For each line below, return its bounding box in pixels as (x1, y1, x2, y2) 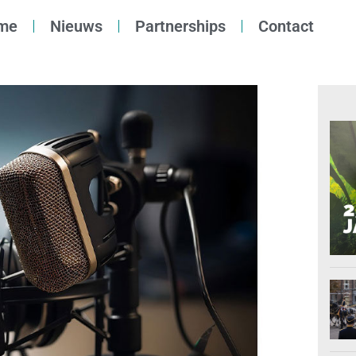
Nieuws (50, 17, 103, 36)
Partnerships (135, 17, 226, 36)
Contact (258, 17, 314, 36)
